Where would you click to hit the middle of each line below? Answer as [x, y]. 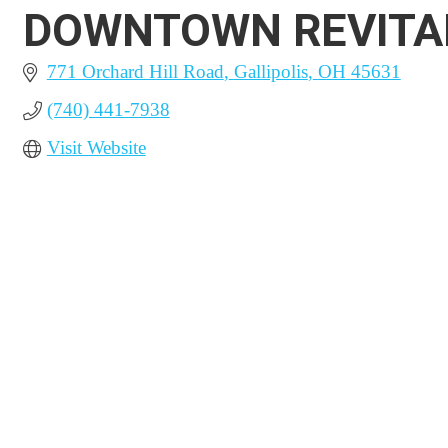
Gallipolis [270, 71]
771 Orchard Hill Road [135, 71]
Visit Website [96, 147]
